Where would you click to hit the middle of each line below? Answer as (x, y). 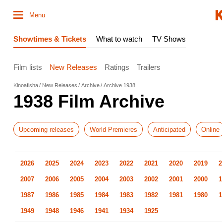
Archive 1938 (119, 85)
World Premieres (113, 129)
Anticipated (169, 129)
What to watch (119, 39)
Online (210, 129)
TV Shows (169, 39)
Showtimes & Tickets (50, 39)
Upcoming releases (46, 129)
